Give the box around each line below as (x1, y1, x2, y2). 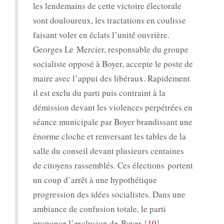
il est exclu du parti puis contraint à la (33, 87, 165, 99)
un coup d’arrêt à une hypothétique (33, 174, 157, 186)
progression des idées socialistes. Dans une (33, 188, 185, 200)
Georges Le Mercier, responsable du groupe (33, 43, 188, 55)
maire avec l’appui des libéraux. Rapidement (33, 72, 190, 84)
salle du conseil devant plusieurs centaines (33, 145, 184, 157)
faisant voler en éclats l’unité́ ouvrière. (33, 29, 169, 41)
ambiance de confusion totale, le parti (33, 203, 166, 215)
